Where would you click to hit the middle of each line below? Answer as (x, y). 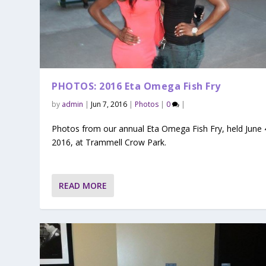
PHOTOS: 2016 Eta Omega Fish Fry (136, 86)
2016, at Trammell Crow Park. (109, 142)
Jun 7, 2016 (109, 104)
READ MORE (83, 186)
